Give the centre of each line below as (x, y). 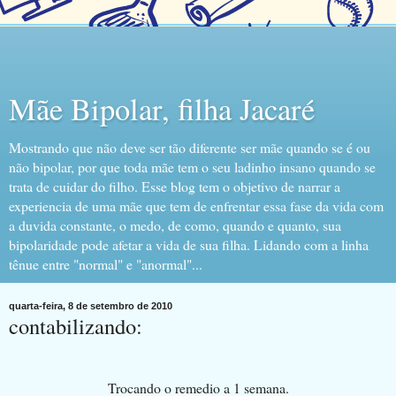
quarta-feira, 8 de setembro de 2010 (91, 306)
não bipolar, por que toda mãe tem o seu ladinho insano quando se (192, 167)
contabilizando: (76, 326)
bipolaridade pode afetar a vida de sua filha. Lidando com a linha (189, 244)
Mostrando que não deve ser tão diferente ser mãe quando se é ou (190, 147)
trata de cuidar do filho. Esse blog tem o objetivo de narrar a (175, 186)
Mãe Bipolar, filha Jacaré (162, 109)
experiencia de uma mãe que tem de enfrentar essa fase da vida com (196, 206)
